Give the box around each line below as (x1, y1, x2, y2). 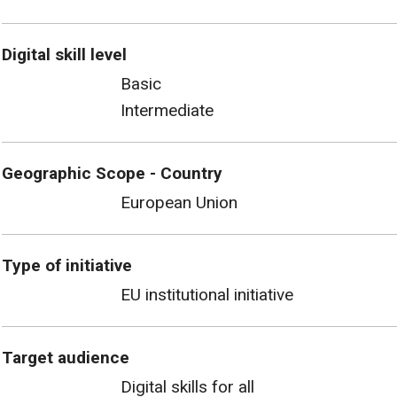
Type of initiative (2, 254, 132, 276)
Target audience (2, 346, 129, 368)
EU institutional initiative (121, 284, 293, 305)
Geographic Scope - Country (2, 162, 222, 183)
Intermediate (121, 99, 214, 121)
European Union (121, 191, 237, 213)
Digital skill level (2, 43, 127, 65)
